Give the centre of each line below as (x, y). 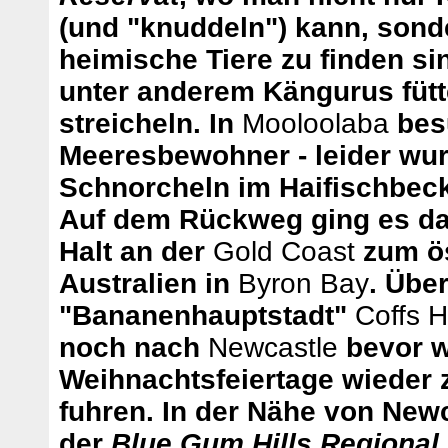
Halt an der (136, 252)
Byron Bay (303, 284)
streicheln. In (150, 124)
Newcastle (273, 348)
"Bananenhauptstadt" (207, 316)
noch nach (133, 348)
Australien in (148, 284)
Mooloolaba (315, 124)
